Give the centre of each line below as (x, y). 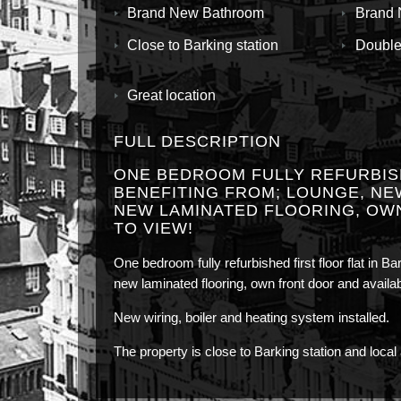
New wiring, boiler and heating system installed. (252, 317)
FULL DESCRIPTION (197, 141)
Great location (171, 95)
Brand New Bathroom (196, 13)
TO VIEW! (154, 228)
